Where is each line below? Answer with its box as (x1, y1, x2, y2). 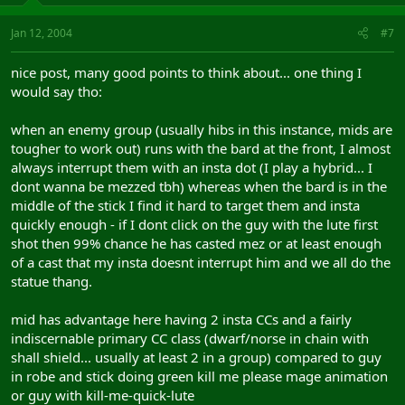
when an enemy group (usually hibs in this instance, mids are (11, 120, 392, 138)
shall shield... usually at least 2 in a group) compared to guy (11, 348, 381, 366)
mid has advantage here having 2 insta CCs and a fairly (11, 310, 352, 328)
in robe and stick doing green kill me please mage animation (11, 367, 388, 385)
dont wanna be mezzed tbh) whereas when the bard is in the (11, 177, 387, 195)
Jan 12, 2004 (11, 25, 72, 41)
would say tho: (11, 82, 102, 100)
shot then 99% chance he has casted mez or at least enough (11, 234, 381, 252)
